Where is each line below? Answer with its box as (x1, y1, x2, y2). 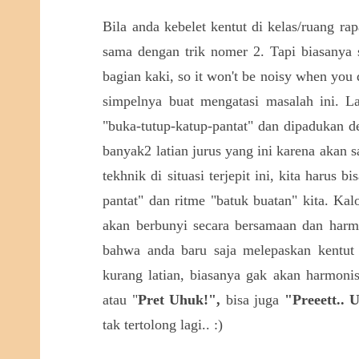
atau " (103, 292, 138, 308)
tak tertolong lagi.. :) (103, 317, 224, 333)
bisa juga (220, 292, 284, 308)
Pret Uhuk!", (137, 292, 221, 308)
